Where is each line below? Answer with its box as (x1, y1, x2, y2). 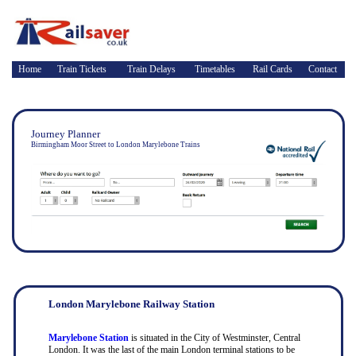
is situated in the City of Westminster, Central (128, 332, 300, 343)
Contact (308, 64, 337, 75)
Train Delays (126, 64, 176, 75)
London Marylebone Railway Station (48, 298, 215, 310)
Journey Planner (30, 128, 100, 140)
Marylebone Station (48, 332, 129, 343)
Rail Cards (252, 64, 292, 75)
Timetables (194, 64, 235, 75)
